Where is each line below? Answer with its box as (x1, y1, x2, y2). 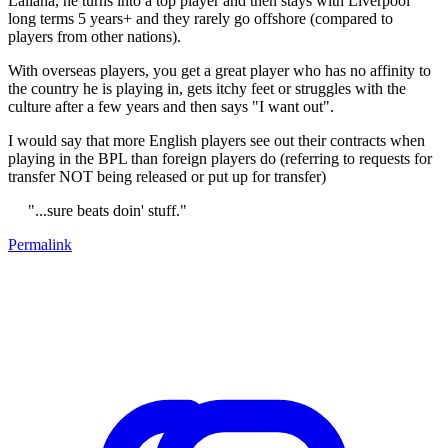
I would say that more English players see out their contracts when (8, 131, 425, 149)
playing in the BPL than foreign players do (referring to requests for (8, 149, 432, 167)
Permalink (8, 235, 72, 253)
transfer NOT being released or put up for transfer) (8, 167, 326, 185)
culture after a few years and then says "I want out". (8, 97, 334, 115)
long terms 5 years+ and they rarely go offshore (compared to (8, 9, 393, 27)
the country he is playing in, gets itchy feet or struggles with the (8, 79, 406, 97)
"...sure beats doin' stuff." (28, 201, 187, 219)
